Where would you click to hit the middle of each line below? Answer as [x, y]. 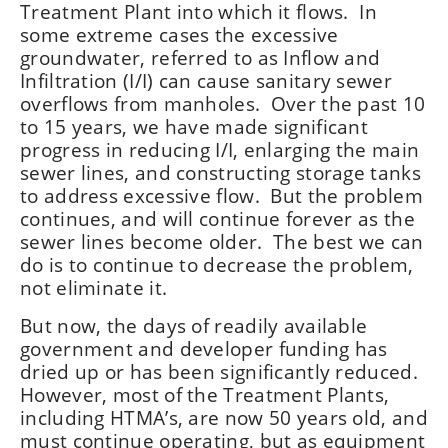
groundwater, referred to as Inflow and [200, 57]
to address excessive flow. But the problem [221, 195]
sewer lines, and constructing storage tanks [220, 172]
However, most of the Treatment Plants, [205, 394]
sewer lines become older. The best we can [222, 241]
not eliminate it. [94, 287]
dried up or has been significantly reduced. [219, 371]
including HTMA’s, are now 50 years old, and [224, 417]
